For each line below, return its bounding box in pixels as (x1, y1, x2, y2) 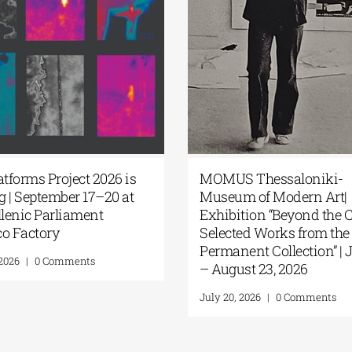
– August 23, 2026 (204, 258, 313, 278)
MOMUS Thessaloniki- (204, 168, 349, 188)
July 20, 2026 (204, 289, 266, 304)
